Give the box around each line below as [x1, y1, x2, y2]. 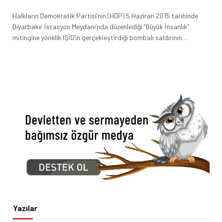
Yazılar [13, 203, 37, 213]
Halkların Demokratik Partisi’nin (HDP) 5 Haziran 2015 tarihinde [12, 11, 198, 20]
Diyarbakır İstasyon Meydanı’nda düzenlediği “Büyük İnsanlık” [12, 22, 189, 31]
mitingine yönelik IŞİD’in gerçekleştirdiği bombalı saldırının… [12, 33, 187, 42]
